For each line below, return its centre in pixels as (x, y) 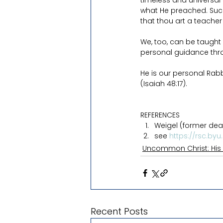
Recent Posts (119, 211)
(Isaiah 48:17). (164, 84)
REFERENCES (160, 115)
